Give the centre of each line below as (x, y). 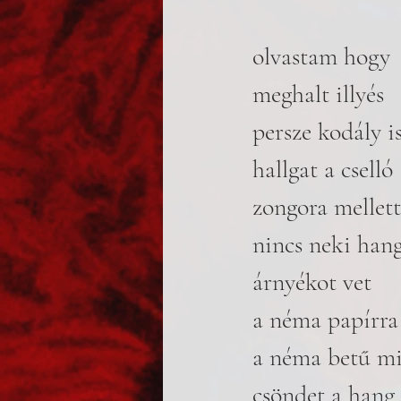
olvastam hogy (321, 56)
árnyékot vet (312, 282)
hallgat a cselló (323, 169)
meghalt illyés (318, 94)
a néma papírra (325, 320)
